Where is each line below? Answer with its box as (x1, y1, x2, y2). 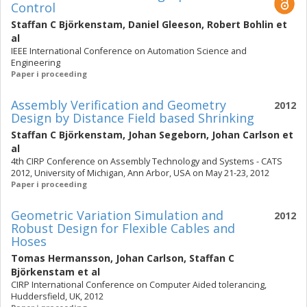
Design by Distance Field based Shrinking (11, 110, 254, 126)
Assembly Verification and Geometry (11, 97, 226, 113)
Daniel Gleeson (128, 18, 201, 31)
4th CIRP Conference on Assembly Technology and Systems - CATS (11, 156, 282, 167)
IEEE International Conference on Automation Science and (11, 45, 247, 57)
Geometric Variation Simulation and (11, 207, 223, 223)
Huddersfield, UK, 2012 (11, 291, 103, 302)
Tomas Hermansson (11, 251, 110, 265)
